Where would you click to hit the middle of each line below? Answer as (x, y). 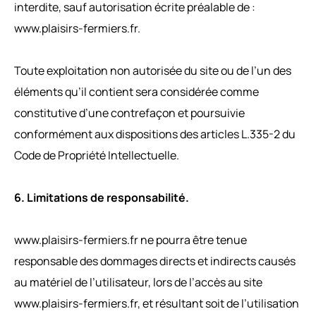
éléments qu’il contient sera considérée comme (136, 91)
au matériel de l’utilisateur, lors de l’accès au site (138, 282)
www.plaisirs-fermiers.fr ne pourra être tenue (130, 239)
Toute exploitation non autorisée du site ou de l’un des (153, 70)
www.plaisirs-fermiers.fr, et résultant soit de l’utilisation (157, 303)
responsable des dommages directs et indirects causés (155, 261)
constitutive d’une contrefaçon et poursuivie (129, 113)
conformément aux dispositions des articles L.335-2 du (155, 134)
